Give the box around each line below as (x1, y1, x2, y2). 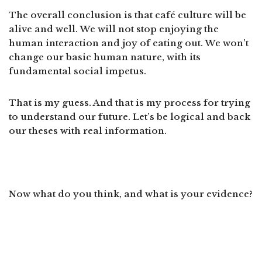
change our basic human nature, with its (9, 51, 201, 63)
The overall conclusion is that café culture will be (9, 9, 246, 20)
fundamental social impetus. (9, 65, 146, 77)
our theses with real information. (9, 125, 167, 136)
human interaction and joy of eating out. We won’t (9, 37, 249, 49)
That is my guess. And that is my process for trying (9, 96, 250, 108)
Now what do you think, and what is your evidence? (9, 188, 253, 199)
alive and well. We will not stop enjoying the (9, 23, 219, 35)
